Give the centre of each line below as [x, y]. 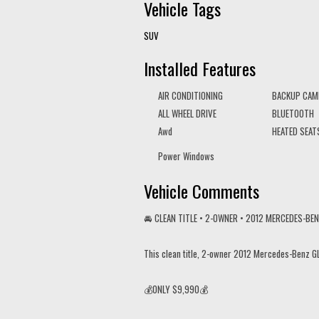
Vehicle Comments [202, 190]
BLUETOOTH [293, 113]
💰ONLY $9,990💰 [176, 289]
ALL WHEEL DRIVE [187, 113]
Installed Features [200, 68]
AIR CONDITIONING [190, 95]
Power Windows [186, 156]
